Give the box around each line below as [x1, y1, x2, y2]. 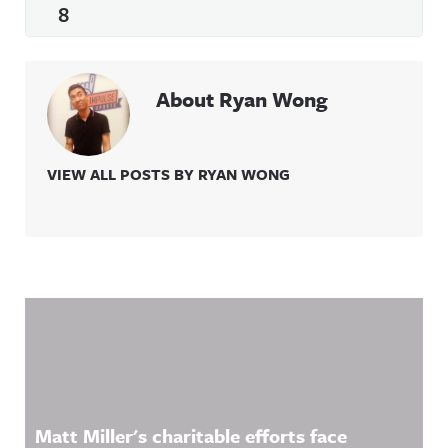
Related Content [24, 300, 227, 338]
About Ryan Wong [156, 84, 328, 114]
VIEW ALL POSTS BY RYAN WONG [47, 163, 290, 185]
